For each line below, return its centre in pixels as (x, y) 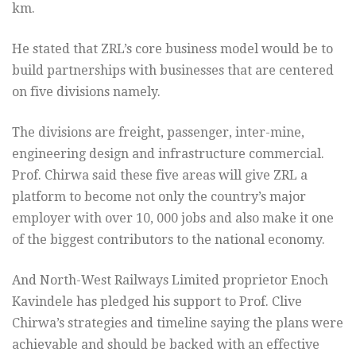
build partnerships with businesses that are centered (173, 71)
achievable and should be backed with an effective (166, 345)
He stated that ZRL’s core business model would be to (172, 49)
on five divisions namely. (86, 92)
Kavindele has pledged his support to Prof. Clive (157, 302)
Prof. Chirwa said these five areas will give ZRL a (160, 176)
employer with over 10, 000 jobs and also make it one (173, 219)
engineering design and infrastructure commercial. (168, 154)
